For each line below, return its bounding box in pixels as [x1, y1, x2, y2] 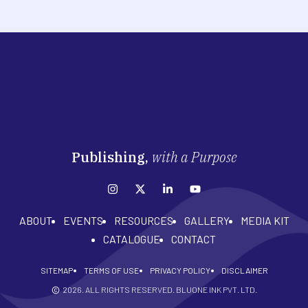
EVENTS [63, 214, 103, 228]
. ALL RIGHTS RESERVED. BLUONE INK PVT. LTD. [81, 285, 257, 295]
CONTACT [171, 232, 216, 246]
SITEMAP [40, 265, 73, 276]
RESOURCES [113, 214, 173, 228]
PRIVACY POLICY [149, 265, 210, 276]
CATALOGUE [103, 232, 160, 246]
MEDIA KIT [240, 214, 289, 228]
